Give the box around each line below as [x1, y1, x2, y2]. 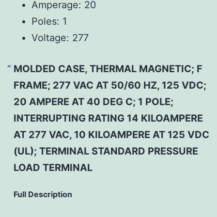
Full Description [13, 189, 72, 199]
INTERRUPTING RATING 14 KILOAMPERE [13, 112, 203, 124]
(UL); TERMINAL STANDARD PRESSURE [13, 145, 198, 157]
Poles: [31, 15, 60, 27]
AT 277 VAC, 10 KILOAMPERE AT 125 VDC [13, 128, 209, 140]
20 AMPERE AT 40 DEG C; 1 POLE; [13, 95, 173, 108]
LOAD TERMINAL [13, 161, 93, 173]
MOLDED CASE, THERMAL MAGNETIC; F [13, 62, 202, 75]
